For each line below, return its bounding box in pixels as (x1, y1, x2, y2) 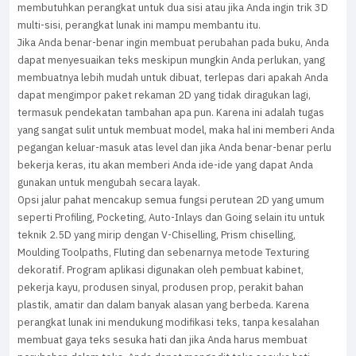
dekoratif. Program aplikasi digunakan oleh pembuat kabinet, (17, 262, 304, 277)
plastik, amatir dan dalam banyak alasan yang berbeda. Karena (17, 297, 309, 312)
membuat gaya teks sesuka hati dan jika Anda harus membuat (17, 332, 308, 347)
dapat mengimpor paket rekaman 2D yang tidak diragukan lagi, (17, 87, 311, 103)
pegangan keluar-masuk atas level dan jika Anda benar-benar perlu (17, 140, 331, 155)
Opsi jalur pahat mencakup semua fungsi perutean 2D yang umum (17, 192, 324, 207)
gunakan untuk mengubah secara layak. (17, 175, 200, 190)
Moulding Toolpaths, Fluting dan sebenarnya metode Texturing (17, 245, 309, 260)
